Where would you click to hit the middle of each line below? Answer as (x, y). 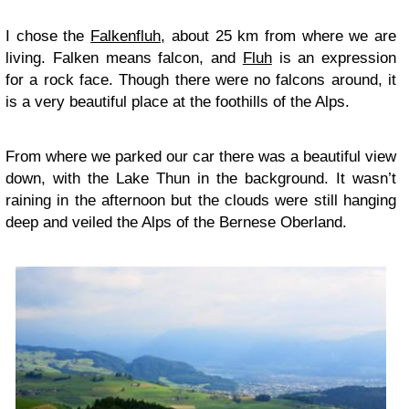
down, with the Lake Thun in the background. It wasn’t (201, 178)
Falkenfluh (126, 36)
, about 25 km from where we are (279, 36)
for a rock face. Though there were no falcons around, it (201, 80)
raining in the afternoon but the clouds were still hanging (201, 200)
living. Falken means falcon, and (124, 58)
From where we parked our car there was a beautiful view (201, 157)
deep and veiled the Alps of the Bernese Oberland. (176, 222)
